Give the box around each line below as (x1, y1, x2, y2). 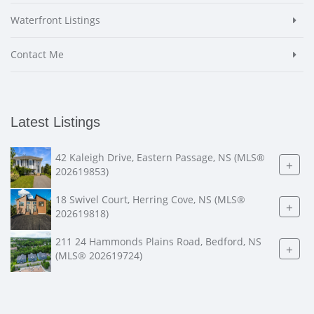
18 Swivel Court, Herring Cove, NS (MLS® (55, 193, 245, 207)
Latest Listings (11, 114, 100, 130)
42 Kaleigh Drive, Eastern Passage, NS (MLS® (55, 151, 265, 165)
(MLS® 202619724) (55, 249, 142, 263)
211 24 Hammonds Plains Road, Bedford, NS (55, 235, 261, 249)
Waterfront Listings (11, 13, 100, 27)
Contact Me (11, 48, 64, 61)
